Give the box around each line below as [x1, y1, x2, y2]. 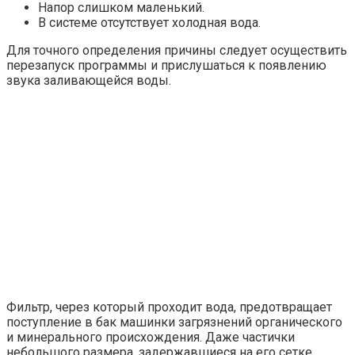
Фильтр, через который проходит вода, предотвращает [6, 299, 332, 315]
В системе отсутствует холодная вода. [38, 14, 261, 30]
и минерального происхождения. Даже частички [6, 329, 295, 345]
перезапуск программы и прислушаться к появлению [6, 57, 326, 73]
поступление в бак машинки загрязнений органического [6, 314, 342, 330]
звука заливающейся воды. [6, 72, 171, 88]
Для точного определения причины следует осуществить [6, 42, 347, 58]
